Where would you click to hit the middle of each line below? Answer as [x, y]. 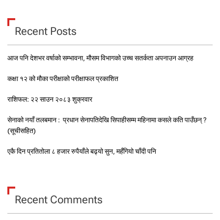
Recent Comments [59, 200]
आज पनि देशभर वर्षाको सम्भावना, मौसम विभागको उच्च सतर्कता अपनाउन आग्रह [100, 58]
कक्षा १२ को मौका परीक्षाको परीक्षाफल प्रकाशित [63, 79]
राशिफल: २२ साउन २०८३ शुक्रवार [50, 99]
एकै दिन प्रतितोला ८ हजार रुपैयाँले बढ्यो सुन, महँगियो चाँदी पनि [82, 151]
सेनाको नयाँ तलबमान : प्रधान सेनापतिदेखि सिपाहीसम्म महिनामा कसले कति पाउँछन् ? [107, 120]
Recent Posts [46, 31]
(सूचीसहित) [22, 131]
